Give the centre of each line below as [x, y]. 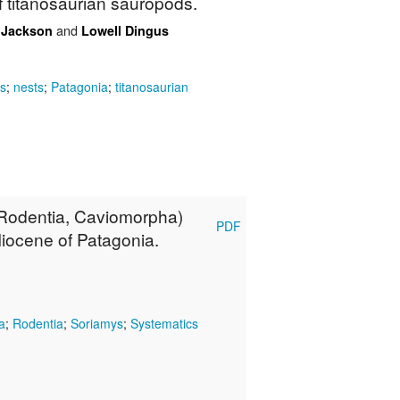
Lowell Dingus [125, 31]
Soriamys [97, 324]
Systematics [164, 324]
